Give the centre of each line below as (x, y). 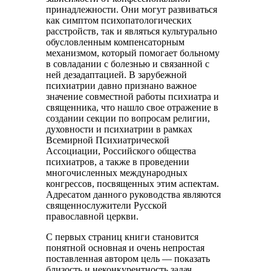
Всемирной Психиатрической (108, 140)
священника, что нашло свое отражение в (132, 107)
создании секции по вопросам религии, (128, 118)
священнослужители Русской (107, 205)
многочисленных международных (117, 173)
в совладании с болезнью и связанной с (128, 64)
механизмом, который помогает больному (133, 53)
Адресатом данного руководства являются (134, 194)
